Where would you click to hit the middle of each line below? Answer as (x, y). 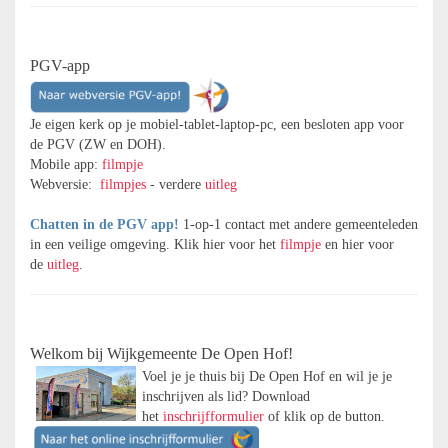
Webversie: (65, 184)
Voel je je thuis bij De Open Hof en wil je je (267, 376)
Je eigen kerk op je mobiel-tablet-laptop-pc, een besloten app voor (217, 124)
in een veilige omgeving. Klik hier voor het (155, 244)
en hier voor (357, 244)
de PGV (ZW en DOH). (98, 144)
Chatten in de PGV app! (106, 224)
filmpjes (123, 184)
